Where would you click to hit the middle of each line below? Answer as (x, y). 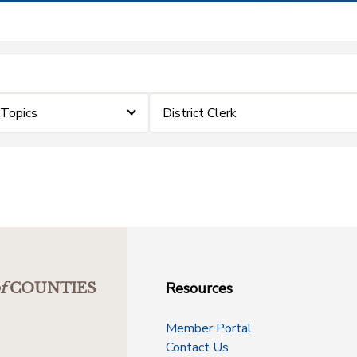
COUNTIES (53, 288)
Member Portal (209, 328)
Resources (199, 288)
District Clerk (199, 113)
